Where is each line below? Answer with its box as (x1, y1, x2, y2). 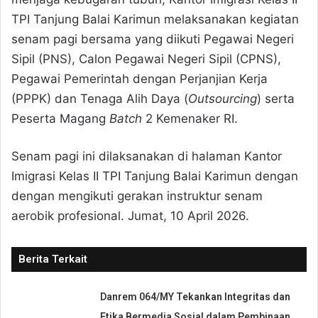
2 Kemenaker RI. (142, 111, 238, 126)
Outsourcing (188, 91, 257, 106)
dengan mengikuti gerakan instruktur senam (11, 188, 263, 203)
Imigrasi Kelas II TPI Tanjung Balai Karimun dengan (11, 168, 298, 183)
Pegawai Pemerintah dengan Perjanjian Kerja (11, 71, 268, 86)
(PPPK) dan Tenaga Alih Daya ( (11, 91, 188, 106)
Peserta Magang (11, 111, 109, 126)
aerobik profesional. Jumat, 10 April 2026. (11, 208, 249, 223)
